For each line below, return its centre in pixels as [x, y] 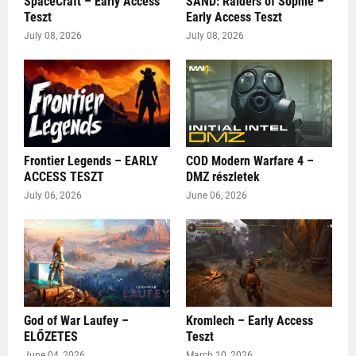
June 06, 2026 [217, 196]
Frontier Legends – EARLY [91, 161]
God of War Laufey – [76, 321]
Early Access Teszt [234, 17]
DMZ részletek [223, 177]
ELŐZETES [51, 337]
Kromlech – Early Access [250, 321]
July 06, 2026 [53, 196]
